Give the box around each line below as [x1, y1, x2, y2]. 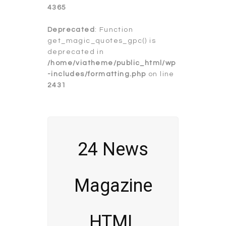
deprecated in [47, 48, 104, 55]
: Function [95, 26, 134, 33]
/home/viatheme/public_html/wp [47, 59, 176, 67]
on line [146, 70, 175, 78]
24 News [78, 138, 148, 160]
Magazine [74, 175, 152, 196]
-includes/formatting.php [47, 70, 146, 78]
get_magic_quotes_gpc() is [47, 37, 156, 44]
